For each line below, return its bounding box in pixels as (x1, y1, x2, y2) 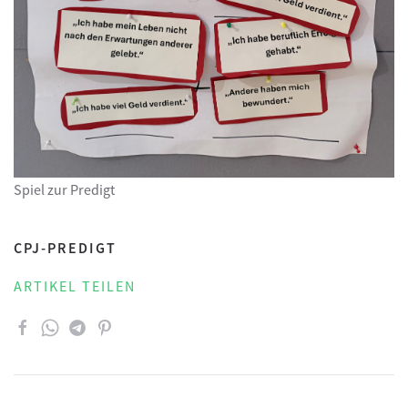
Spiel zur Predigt (14, 180, 115, 199)
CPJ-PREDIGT (14, 239, 117, 258)
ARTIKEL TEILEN (14, 277, 136, 296)
